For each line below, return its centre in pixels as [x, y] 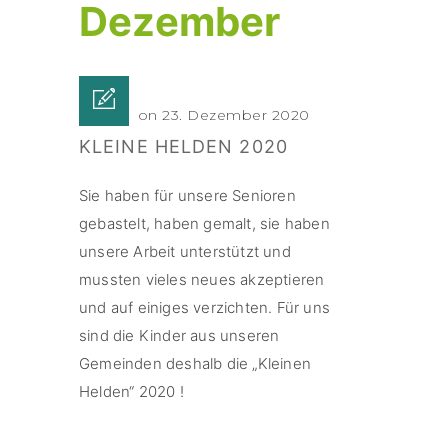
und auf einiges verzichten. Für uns [204, 307]
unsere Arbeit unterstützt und [185, 251]
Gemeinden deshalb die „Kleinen [195, 363]
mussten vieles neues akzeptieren [202, 279]
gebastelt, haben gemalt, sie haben [204, 223]
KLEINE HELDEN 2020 [183, 146]
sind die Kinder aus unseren [179, 335]
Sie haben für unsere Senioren [187, 195]
